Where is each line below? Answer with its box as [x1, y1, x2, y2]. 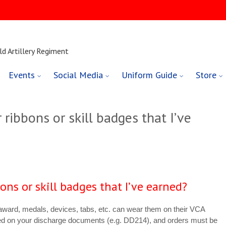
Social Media [53, 69, 103, 81]
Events [9, 69, 35, 81]
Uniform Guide [122, 69, 178, 81]
